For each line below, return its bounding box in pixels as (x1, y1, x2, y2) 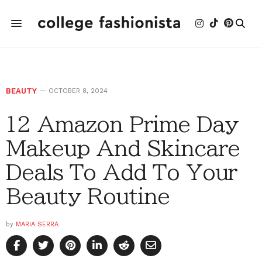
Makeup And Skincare (6, 137, 240, 158)
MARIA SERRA (16, 220, 58, 228)
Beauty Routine (6, 185, 170, 206)
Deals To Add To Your (6, 161, 237, 182)
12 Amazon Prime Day (6, 113, 239, 135)
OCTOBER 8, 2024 (49, 87, 108, 95)
